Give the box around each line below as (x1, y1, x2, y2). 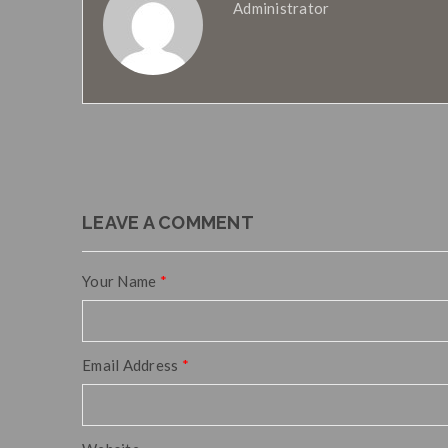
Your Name (82, 272, 160, 290)
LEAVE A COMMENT (82, 212, 254, 233)
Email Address (82, 356, 182, 374)
